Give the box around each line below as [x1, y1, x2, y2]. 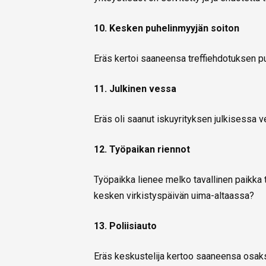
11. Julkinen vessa [94, 83, 176, 95]
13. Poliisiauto [94, 220, 157, 232]
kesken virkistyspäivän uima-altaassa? [94, 190, 254, 202]
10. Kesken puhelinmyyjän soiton [94, 23, 239, 34]
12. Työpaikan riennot [94, 144, 190, 156]
